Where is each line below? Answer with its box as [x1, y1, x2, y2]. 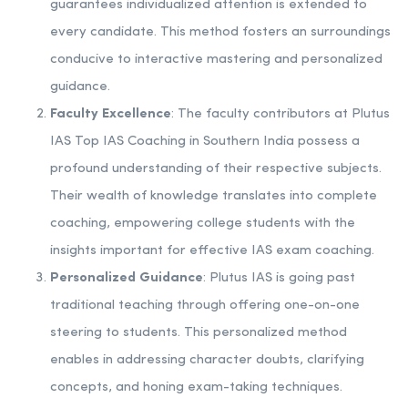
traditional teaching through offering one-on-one [50, 298, 360, 312]
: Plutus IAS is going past [203, 270, 355, 285]
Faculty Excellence [50, 107, 171, 121]
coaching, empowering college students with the [50, 216, 355, 230]
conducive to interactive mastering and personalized [50, 52, 382, 66]
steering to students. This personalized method [50, 325, 347, 340]
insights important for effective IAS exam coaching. [50, 243, 374, 258]
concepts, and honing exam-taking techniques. [50, 380, 342, 394]
